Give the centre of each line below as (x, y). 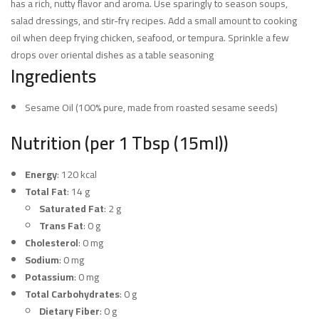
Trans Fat (61, 226)
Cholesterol (52, 243)
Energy (41, 175)
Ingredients (53, 76)
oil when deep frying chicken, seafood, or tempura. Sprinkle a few (150, 38)
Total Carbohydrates (72, 294)
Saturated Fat (72, 209)
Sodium (42, 260)
